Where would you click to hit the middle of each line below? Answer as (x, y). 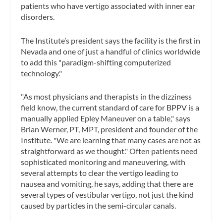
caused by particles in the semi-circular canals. (99, 206)
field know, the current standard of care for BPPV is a (110, 108)
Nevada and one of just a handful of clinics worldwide (111, 51)
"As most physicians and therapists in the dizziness (107, 97)
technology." (42, 73)
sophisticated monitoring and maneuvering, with (103, 162)
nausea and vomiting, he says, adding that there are (107, 184)
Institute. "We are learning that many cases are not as (111, 140)
